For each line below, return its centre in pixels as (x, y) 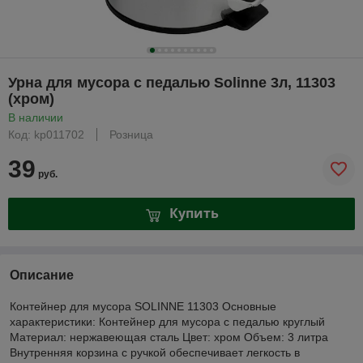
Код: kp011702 (46, 134)
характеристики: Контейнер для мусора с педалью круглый (167, 321)
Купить (194, 214)
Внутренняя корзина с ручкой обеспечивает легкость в (155, 352)
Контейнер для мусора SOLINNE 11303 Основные (143, 306)
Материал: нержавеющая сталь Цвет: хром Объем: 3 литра (169, 337)
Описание (42, 275)
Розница (131, 134)
